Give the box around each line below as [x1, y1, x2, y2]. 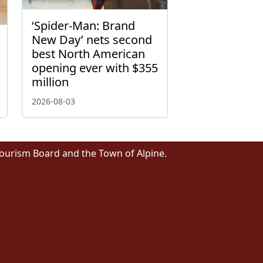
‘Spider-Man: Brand [32, 18, 135, 34]
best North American [32, 46, 145, 62]
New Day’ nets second [32, 32, 152, 48]
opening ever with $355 [32, 60, 158, 76]
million [32, 74, 69, 90]
